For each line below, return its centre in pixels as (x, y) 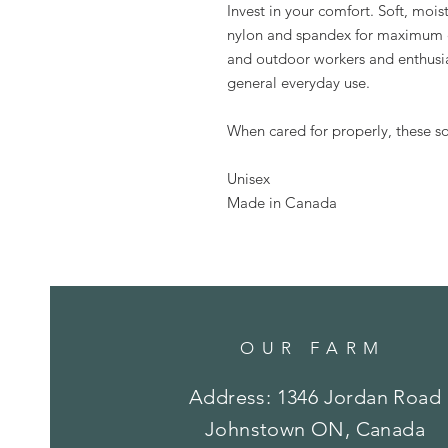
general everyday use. (298, 82)
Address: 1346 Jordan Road (315, 397)
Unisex (248, 178)
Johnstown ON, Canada (315, 429)
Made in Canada (282, 202)
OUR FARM (313, 348)
